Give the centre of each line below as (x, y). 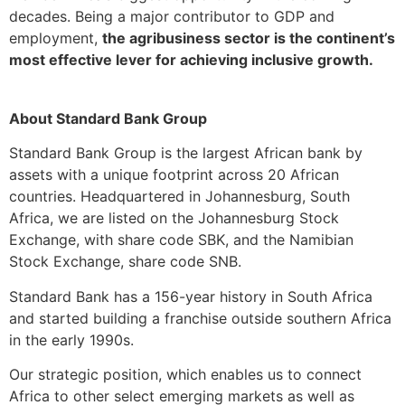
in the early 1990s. (74, 339)
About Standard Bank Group (108, 119)
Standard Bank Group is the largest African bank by (186, 153)
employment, (56, 38)
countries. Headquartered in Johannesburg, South (179, 197)
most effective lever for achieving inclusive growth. (191, 60)
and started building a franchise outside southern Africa (200, 318)
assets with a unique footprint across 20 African (174, 175)
